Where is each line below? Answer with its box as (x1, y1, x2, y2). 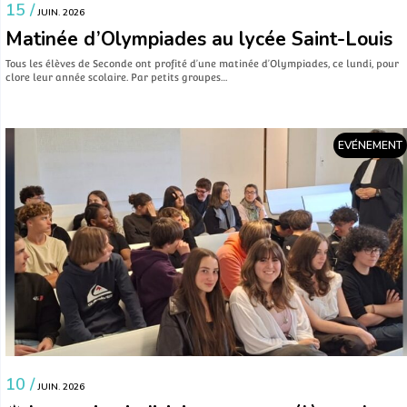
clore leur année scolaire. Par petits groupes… (5, 71, 227, 83)
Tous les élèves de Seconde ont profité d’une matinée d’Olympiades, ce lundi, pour (5, 57, 399, 69)
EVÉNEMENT (338, 137, 402, 153)
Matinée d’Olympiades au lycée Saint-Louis (5, 25, 392, 52)
